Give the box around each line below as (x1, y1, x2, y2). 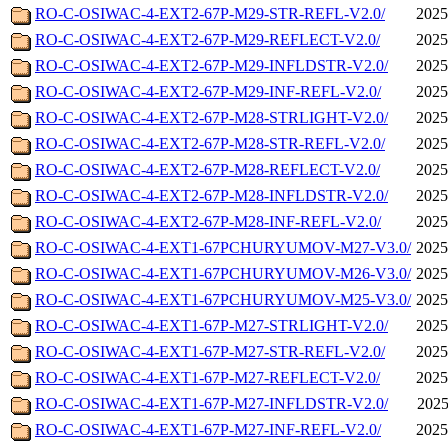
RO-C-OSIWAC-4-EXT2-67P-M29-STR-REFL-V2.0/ (35, 5, 385, 23)
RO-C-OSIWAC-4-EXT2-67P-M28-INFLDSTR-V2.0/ (35, 187, 388, 205)
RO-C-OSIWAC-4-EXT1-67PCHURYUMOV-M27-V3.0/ (35, 239, 411, 257)
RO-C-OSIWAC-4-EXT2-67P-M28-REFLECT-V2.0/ (35, 161, 380, 179)
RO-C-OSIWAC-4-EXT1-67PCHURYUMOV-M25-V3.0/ (35, 291, 411, 309)
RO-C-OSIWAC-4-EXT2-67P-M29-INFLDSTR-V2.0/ (35, 57, 388, 75)
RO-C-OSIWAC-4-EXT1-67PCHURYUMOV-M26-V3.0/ (35, 265, 411, 283)
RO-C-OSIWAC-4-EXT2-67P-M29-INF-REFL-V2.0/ (35, 83, 381, 101)
